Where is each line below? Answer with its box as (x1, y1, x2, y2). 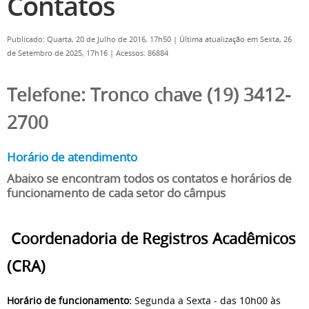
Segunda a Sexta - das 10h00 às (132, 294, 281, 308)
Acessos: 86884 (116, 48, 168, 58)
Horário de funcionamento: (7, 294, 132, 308)
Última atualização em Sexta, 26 (179, 34, 292, 44)
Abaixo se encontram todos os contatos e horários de (7, 171, 292, 187)
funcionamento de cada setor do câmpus (7, 186, 226, 201)
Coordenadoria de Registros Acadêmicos (11, 228, 296, 250)
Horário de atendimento (7, 150, 137, 166)
